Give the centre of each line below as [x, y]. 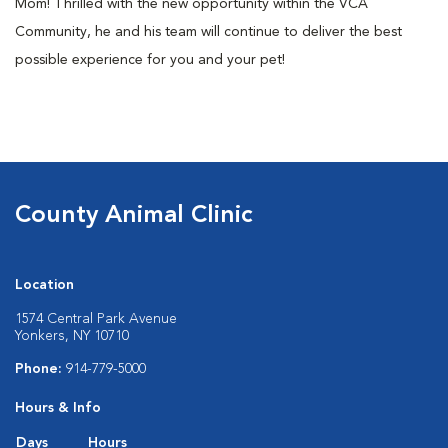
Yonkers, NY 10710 [72, 335]
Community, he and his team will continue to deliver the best [208, 31]
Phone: [40, 368]
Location [44, 284]
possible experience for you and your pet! [152, 59]
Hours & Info [58, 407]
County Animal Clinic [134, 215]
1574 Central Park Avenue [96, 318]
